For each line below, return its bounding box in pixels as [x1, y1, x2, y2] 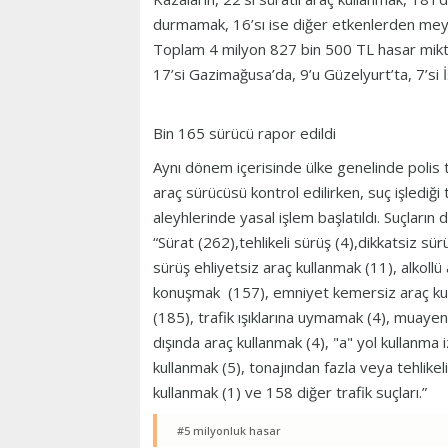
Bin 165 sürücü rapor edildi [153, 123, 336, 144]
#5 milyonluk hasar [177, 423, 281, 439]
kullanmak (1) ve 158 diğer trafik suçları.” [153, 382, 431, 403]
